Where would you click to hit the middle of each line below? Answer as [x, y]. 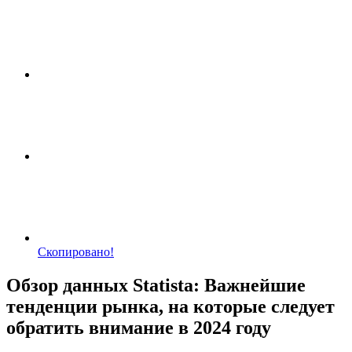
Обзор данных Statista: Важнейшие [156, 285]
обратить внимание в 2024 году [139, 327]
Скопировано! [76, 252]
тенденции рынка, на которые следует [170, 306]
